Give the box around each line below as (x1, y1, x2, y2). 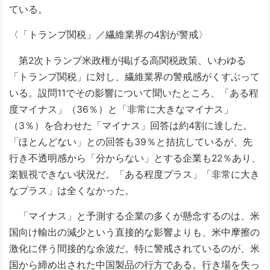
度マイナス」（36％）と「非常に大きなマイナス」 (9, 103, 233, 115)
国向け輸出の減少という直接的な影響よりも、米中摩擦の (9, 227, 260, 238)
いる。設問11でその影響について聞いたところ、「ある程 (9, 87, 259, 99)
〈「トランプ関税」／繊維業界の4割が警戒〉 (9, 29, 208, 40)
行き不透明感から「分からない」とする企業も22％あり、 (9, 152, 261, 164)
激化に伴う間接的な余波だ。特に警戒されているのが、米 (9, 243, 260, 254)
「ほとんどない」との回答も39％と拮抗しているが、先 (9, 136, 253, 148)
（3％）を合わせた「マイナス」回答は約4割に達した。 (9, 119, 253, 131)
